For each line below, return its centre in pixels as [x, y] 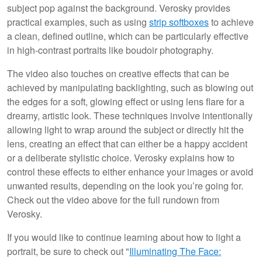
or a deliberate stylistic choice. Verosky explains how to [121, 157]
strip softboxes [179, 22]
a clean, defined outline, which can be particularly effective [128, 36]
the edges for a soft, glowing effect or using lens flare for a [126, 101]
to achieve [231, 22]
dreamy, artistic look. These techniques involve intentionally [130, 115]
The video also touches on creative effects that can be [118, 73]
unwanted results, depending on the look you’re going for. [125, 185]
